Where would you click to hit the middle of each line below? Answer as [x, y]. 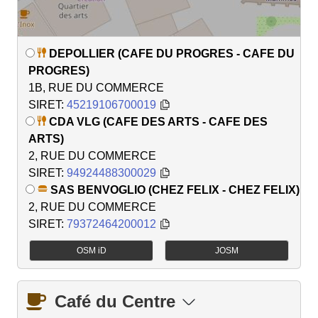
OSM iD [91, 251]
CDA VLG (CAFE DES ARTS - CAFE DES [158, 122]
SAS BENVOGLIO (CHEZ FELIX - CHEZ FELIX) [175, 190]
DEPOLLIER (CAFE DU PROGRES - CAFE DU [172, 54]
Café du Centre [115, 302]
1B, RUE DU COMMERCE [96, 88]
